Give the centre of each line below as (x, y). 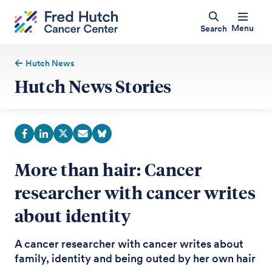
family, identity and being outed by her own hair (135, 258)
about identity (73, 215)
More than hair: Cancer (108, 169)
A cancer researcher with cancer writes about (129, 244)
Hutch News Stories (93, 86)
